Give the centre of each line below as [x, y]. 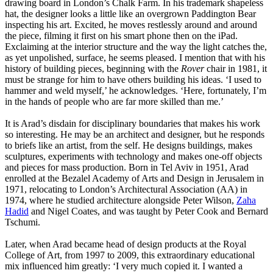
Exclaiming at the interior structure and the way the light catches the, [136, 47]
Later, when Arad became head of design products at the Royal [126, 244]
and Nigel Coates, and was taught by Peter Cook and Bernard [148, 211]
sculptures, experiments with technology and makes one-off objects [133, 157]
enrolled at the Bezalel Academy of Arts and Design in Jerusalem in [134, 179]
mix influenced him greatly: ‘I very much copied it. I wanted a [124, 266]
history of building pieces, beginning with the [93, 69]
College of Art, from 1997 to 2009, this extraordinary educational [130, 255]
